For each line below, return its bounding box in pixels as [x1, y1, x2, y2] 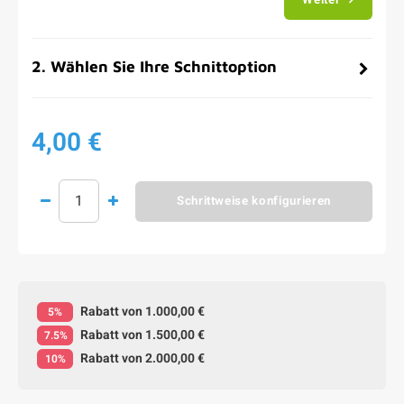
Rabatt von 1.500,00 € [78, 326, 205, 344]
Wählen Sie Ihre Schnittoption [50, 57, 277, 76]
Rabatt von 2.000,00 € [78, 349, 205, 368]
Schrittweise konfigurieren [176, 192, 332, 210]
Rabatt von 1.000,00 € [78, 302, 205, 321]
